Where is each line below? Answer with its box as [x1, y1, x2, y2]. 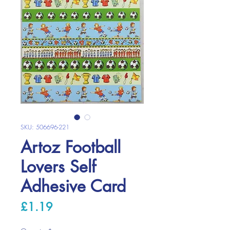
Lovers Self [21, 156, 96, 177]
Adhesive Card [21, 175, 126, 197]
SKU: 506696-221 [21, 122, 69, 131]
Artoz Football [21, 136, 121, 158]
